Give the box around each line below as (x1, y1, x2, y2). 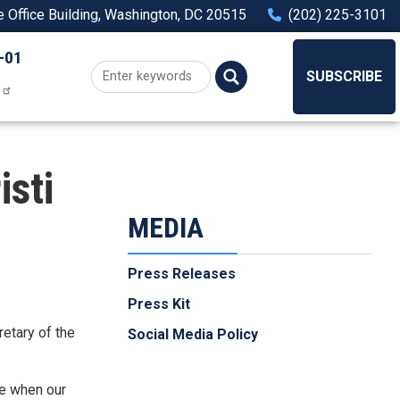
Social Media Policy (128, 326, 258, 343)
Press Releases (128, 265, 236, 282)
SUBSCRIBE (306, 67, 382, 85)
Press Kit (128, 296, 190, 312)
